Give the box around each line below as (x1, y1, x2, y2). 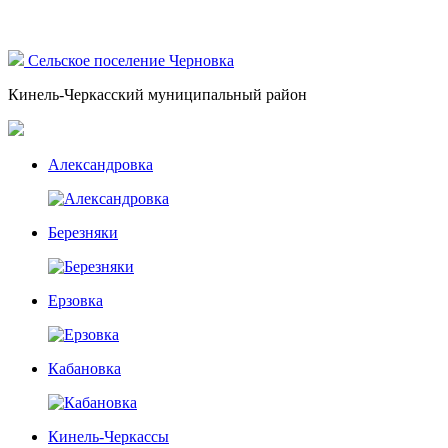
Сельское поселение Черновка (28, 52, 234, 69)
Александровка (48, 156, 153, 173)
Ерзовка (48, 292, 103, 309)
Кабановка (48, 360, 121, 377)
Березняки (48, 224, 118, 241)
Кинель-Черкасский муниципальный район (8, 86, 307, 103)
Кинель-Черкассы (48, 428, 169, 445)
